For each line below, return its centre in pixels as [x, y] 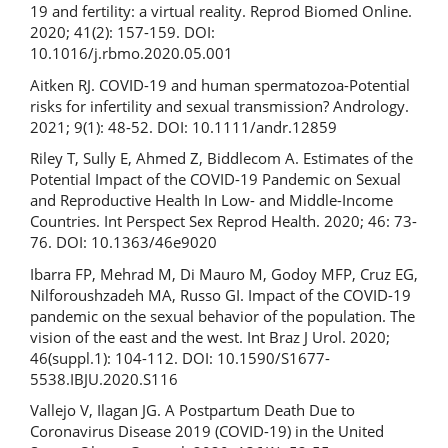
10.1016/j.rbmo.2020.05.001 [131, 53]
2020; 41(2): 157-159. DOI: [122, 32]
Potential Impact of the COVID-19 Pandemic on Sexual [215, 179]
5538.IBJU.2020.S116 [104, 378]
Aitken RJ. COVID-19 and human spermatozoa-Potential [220, 84]
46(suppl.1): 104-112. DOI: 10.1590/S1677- [180, 357]
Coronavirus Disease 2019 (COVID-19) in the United [207, 431]
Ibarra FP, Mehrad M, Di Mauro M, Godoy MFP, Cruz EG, [224, 273]
